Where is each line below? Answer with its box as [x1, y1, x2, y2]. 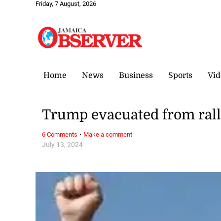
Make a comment [83, 130, 133, 138]
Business [119, 71, 153, 80]
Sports [168, 71, 192, 80]
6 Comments [42, 130, 78, 138]
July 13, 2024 [42, 140, 83, 149]
